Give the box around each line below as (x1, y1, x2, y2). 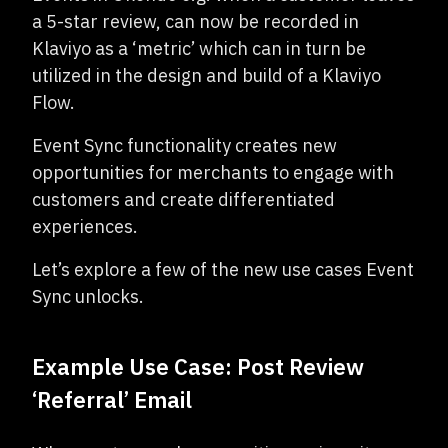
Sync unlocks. (32, 285, 144, 308)
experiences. (32, 215, 138, 238)
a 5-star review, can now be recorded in (32, 10, 359, 33)
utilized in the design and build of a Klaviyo (32, 64, 381, 87)
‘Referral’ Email (32, 385, 192, 414)
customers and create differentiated (32, 188, 335, 211)
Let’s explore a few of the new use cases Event (32, 258, 414, 281)
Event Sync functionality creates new (32, 134, 337, 157)
